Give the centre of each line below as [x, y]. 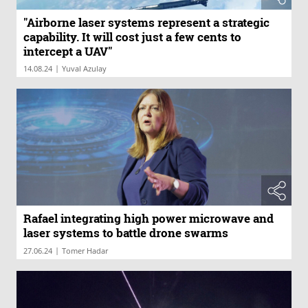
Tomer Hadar [85, 250]
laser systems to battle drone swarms [126, 232]
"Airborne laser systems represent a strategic [146, 22]
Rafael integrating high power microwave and [148, 218]
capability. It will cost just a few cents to [132, 36]
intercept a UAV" [68, 51]
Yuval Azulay [84, 68]
